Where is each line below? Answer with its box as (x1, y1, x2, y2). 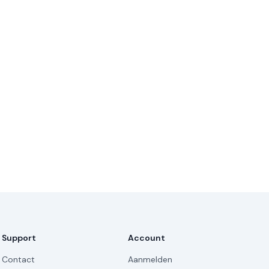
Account (128, 232, 166, 243)
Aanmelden (128, 254, 173, 265)
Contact (1, 254, 35, 265)
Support (1, 232, 36, 243)
